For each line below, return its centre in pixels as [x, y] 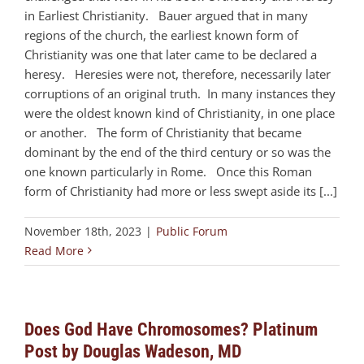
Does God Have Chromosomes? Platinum [171, 329]
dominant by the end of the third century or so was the [178, 152]
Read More [54, 250]
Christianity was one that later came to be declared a [171, 54]
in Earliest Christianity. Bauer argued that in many [166, 15]
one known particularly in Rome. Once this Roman [168, 171]
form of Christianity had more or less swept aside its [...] [181, 191]
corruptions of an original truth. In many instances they [180, 93]
